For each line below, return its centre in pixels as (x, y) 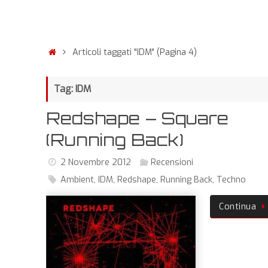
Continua (237, 206)
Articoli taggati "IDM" (114, 52)
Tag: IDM (72, 89)
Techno (232, 179)
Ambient (77, 179)
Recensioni (172, 162)
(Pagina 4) (176, 52)
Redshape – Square (137, 118)
